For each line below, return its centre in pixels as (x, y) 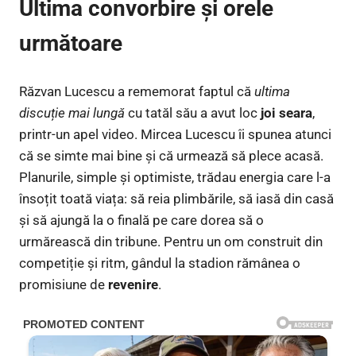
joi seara (286, 113)
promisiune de (64, 285)
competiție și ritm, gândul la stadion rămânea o (160, 263)
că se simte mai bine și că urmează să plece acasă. (171, 156)
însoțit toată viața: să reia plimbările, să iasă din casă (176, 199)
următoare (71, 43)
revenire (133, 285)
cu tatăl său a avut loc (193, 113)
